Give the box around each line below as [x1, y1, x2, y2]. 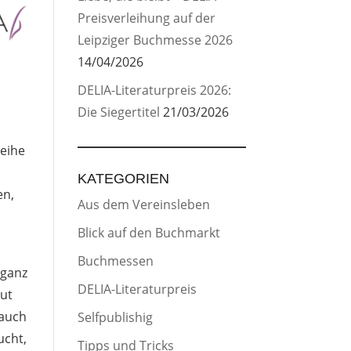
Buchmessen [77, 252, 154, 270]
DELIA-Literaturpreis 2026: [77, 81, 231, 99]
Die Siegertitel [77, 103, 160, 121]
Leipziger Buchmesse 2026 [77, 31, 233, 49]
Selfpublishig [77, 309, 153, 326]
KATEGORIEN [77, 171, 169, 186]
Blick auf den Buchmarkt [77, 224, 220, 241]
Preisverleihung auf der [77, 9, 215, 27]
